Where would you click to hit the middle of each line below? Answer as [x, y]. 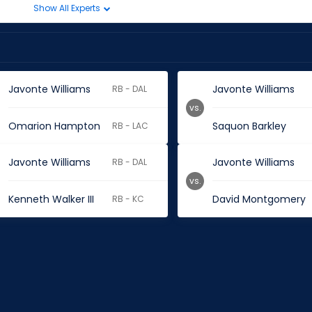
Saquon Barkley [250, 126]
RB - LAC [131, 126]
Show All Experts [68, 8]
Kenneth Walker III [51, 199]
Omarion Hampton [54, 126]
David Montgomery [259, 199]
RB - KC [128, 199]
